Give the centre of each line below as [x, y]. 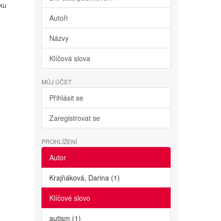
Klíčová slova [70, 58]
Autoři [58, 18]
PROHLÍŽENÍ [59, 141]
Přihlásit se [66, 98]
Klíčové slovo [70, 198]
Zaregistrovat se [74, 118]
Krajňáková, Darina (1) [84, 178]
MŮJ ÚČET [56, 82]
